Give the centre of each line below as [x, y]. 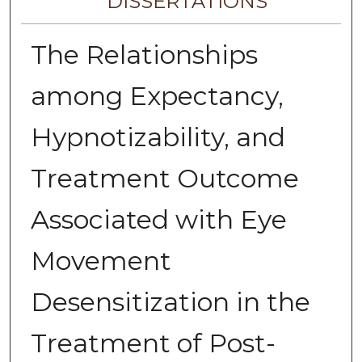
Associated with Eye [158, 220]
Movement [101, 261]
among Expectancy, [157, 96]
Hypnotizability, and [158, 137]
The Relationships [144, 55]
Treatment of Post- [153, 343]
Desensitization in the [170, 302]
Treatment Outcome [164, 179]
